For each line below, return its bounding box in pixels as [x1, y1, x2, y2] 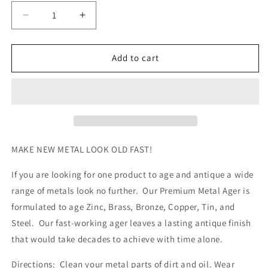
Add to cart [111, 52, 159, 63]
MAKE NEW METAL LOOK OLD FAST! [11, 143, 153, 155]
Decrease [25, 14, 71, 26]
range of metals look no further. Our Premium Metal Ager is [11, 184, 250, 196]
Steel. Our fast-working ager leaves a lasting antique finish [11, 217, 251, 229]
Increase [81, 14, 123, 26]
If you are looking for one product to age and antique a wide [11, 168, 254, 180]
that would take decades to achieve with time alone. [11, 233, 226, 245]
